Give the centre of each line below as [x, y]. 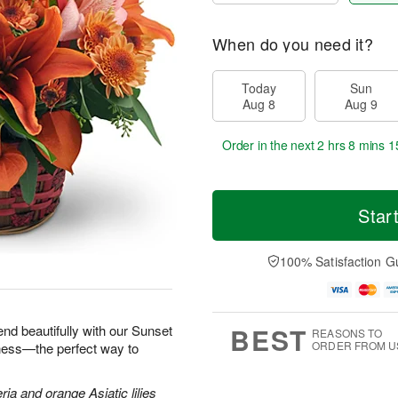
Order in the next [270, 145]
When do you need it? [293, 44]
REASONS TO [347, 332]
